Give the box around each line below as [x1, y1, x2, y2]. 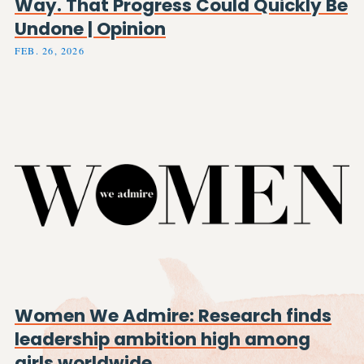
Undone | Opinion [15, 15, 166, 41]
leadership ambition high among [15, 327, 310, 353]
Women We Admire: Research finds [15, 303, 331, 329]
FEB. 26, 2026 [15, 44, 84, 58]
